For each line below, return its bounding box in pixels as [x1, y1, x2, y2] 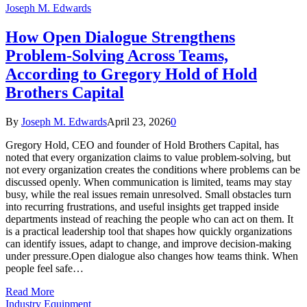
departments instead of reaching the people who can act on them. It [5, 212, 293, 225]
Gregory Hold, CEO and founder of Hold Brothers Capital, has [5, 138, 279, 151]
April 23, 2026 [107, 115, 171, 127]
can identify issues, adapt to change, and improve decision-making [5, 237, 291, 249]
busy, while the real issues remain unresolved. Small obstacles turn [5, 188, 291, 200]
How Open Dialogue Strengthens [5, 27, 235, 46]
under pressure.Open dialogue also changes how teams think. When [5, 249, 298, 262]
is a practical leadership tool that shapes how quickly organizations [5, 225, 292, 237]
